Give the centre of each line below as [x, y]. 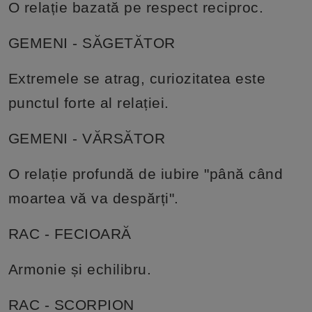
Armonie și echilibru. [80, 269]
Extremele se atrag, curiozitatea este [137, 78]
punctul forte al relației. [88, 102]
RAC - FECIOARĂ [70, 233]
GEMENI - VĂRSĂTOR [87, 138]
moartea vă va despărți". [93, 198]
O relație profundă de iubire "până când [146, 173]
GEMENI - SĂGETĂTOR [92, 42]
